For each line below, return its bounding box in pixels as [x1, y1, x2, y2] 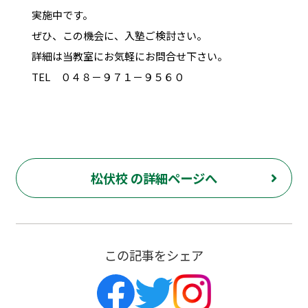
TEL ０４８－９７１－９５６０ [31, 69, 184, 84]
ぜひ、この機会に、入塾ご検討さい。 [31, 27, 207, 43]
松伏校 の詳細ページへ [91, 169, 217, 188]
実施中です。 [31, 7, 93, 22]
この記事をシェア [104, 246, 203, 265]
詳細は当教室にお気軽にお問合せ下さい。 [31, 48, 228, 63]
